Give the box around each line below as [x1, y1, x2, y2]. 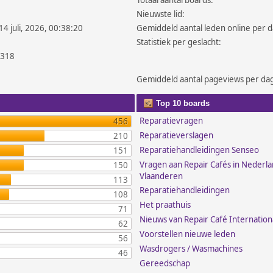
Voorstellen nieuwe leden [140, 229, 236, 239]
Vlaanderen [140, 171, 183, 182]
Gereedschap [140, 258, 191, 269]
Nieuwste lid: [136, 9, 185, 19]
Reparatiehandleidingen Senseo [140, 144, 260, 155]
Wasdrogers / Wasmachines [140, 243, 243, 254]
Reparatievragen [140, 115, 204, 126]
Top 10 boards [154, 99, 210, 108]
